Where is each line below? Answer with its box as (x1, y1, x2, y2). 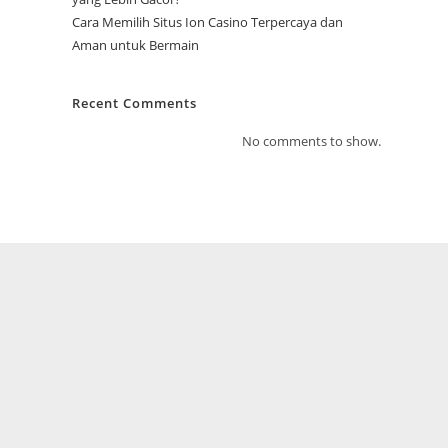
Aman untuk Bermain (72, 36, 200, 55)
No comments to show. (241, 132, 381, 151)
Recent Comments (72, 94, 198, 113)
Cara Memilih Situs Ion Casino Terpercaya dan (72, 13, 344, 32)
